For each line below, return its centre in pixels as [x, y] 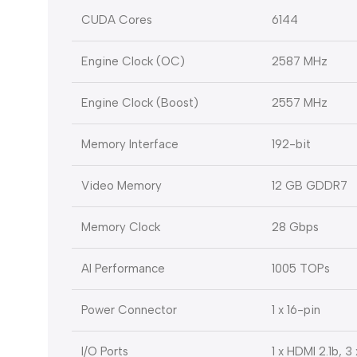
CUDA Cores [117, 20]
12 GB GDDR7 [310, 186]
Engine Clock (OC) [133, 62]
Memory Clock [121, 228]
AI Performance [123, 269]
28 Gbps [295, 228]
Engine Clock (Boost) [140, 103]
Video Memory [122, 186]
